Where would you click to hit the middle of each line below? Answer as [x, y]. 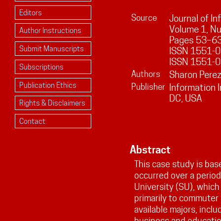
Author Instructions [50, 31]
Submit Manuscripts [51, 49]
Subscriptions [41, 67]
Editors [30, 12]
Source [144, 18]
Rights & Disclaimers [52, 103]
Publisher [148, 87]
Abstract [150, 150]
